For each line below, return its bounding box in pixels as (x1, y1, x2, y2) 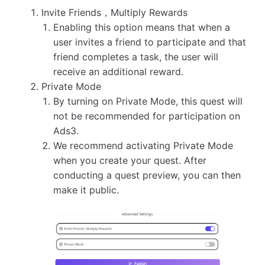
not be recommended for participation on (53, 109, 240, 122)
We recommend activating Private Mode (53, 139, 233, 151)
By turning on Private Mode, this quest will (53, 95, 243, 107)
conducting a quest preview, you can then (53, 169, 241, 181)
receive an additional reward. (53, 65, 183, 77)
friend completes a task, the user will (53, 50, 218, 63)
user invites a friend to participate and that (53, 35, 246, 48)
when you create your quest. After (53, 154, 206, 166)
